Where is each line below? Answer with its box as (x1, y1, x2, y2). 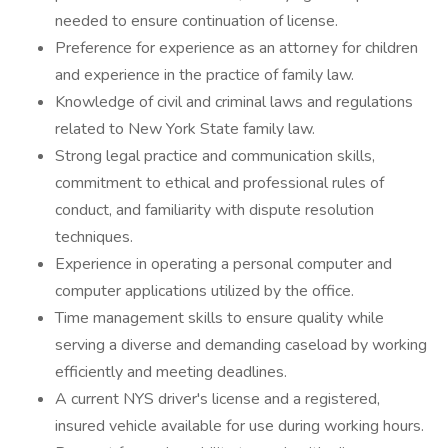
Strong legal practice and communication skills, (55, 145, 375, 167)
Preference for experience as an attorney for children (55, 37, 418, 59)
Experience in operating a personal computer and (55, 253, 392, 275)
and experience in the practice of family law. (55, 64, 354, 86)
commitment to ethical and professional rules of (55, 172, 384, 194)
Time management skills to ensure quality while (55, 307, 384, 329)
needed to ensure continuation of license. (55, 10, 338, 32)
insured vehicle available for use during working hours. (55, 415, 424, 437)
